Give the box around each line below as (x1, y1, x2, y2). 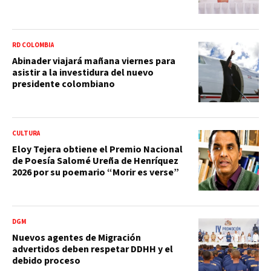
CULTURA (12, 128, 40, 138)
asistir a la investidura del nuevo (12, 65, 154, 79)
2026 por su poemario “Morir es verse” (12, 165, 179, 179)
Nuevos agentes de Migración (12, 230, 141, 244)
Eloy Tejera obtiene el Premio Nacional (12, 142, 183, 156)
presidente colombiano (12, 77, 115, 91)
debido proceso (12, 253, 80, 267)
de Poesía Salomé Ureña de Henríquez (12, 154, 178, 168)
